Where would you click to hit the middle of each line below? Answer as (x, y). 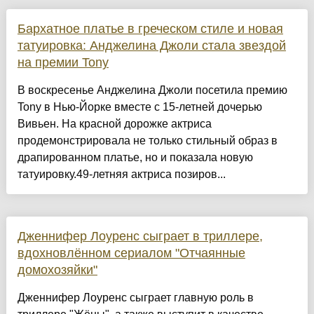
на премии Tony (63, 63)
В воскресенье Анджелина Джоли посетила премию (152, 90)
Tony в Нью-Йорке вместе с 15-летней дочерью (139, 107)
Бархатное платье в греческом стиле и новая (150, 29)
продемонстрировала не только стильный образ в (147, 141)
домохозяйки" (57, 270)
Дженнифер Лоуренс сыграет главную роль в (135, 298)
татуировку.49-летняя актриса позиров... (121, 175)
